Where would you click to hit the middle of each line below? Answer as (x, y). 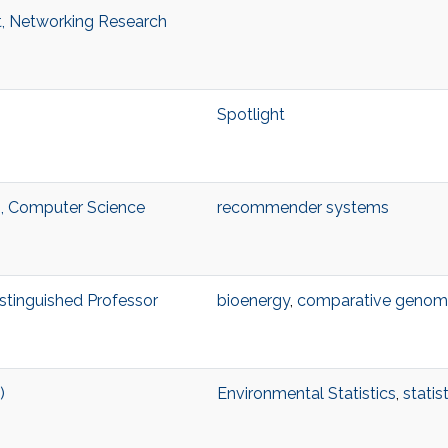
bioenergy (253, 301)
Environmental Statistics (306, 394)
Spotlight (250, 115)
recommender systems (302, 208)
